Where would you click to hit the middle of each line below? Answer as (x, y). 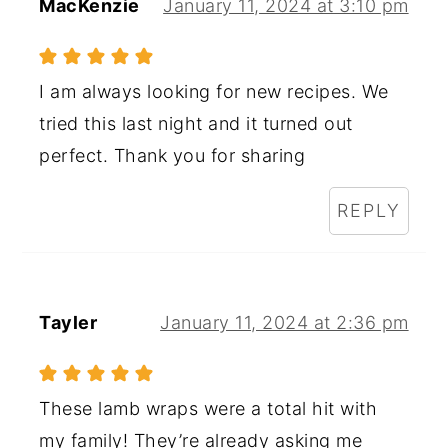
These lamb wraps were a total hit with (208, 408)
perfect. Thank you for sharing (172, 155)
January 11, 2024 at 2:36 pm (284, 322)
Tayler (68, 322)
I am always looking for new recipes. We (214, 91)
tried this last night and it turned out (196, 123)
